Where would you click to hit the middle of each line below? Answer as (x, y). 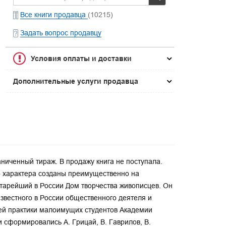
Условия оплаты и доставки (81, 59)
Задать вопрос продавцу (61, 33)
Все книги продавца (54, 15)
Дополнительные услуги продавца (76, 81)
